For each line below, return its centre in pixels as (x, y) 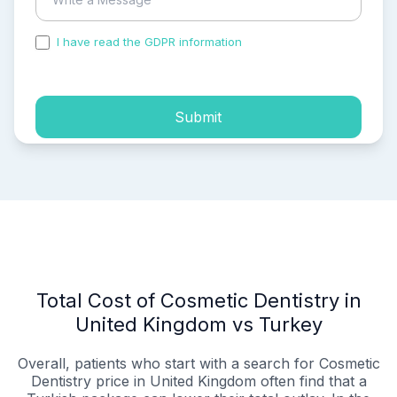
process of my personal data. (117, 57)
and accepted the (295, 42)
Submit (198, 117)
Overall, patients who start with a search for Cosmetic (198, 364)
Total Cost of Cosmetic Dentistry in (198, 301)
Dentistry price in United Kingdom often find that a (198, 381)
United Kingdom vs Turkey (198, 325)
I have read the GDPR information (149, 42)
